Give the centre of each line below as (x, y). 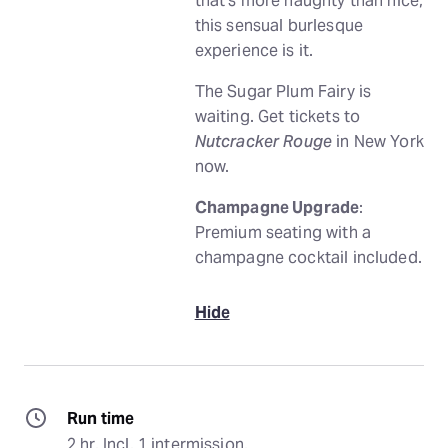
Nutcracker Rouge (263, 141)
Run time (101, 418)
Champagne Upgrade (277, 207)
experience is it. (254, 50)
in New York (378, 141)
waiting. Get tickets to (277, 116)
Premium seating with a (282, 232)
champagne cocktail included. (308, 257)
